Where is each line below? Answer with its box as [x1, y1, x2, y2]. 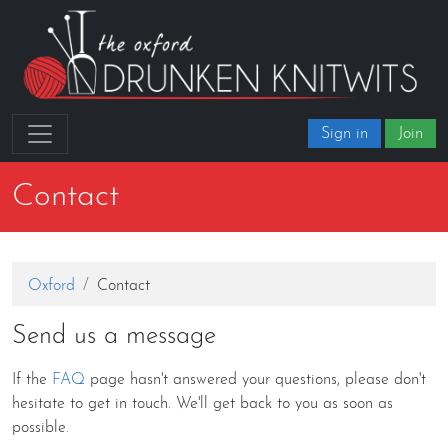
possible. [12, 419, 69, 436]
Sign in [321, 125, 368, 142]
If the [12, 371, 52, 388]
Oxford [28, 277, 75, 294]
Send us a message [12, 323, 216, 349]
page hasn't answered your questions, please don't [85, 371, 426, 388]
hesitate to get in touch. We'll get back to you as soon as [12, 395, 393, 412]
